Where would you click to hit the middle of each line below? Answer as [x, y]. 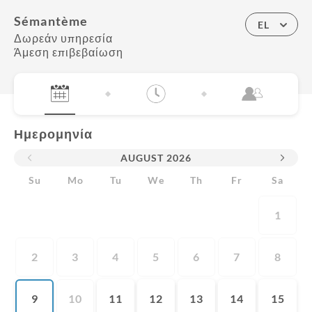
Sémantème [51, 21]
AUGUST [142, 158]
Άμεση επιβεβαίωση [69, 52]
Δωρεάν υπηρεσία [63, 38]
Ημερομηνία [53, 134]
